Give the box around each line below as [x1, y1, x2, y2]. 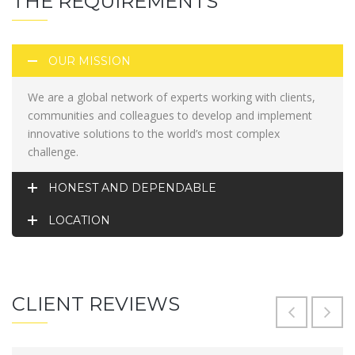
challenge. [28, 143, 78, 159]
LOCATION [48, 212, 110, 227]
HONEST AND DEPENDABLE [48, 180, 216, 195]
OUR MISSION [48, 53, 131, 68]
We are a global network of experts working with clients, [28, 89, 315, 105]
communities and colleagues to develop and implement [28, 107, 312, 123]
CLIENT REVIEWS [12, 292, 180, 315]
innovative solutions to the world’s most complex [28, 125, 280, 141]
